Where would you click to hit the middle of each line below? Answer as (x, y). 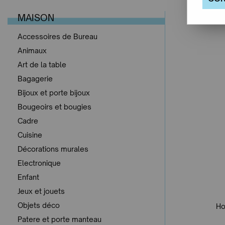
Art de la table (42, 64)
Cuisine (30, 135)
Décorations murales (53, 149)
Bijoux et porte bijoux (54, 92)
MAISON (36, 17)
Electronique (39, 163)
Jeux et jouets (41, 191)
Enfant (28, 177)
